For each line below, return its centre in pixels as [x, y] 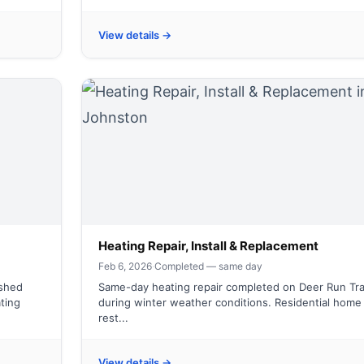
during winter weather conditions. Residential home [230, 302]
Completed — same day [208, 266]
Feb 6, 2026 [125, 266]
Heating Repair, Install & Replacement [208, 246]
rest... [113, 318]
